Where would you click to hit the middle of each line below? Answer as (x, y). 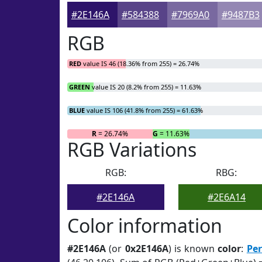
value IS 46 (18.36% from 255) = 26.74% (140, 63)
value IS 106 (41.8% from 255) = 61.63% (144, 110)
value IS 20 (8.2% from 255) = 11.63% (146, 87)
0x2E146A (146, 249)
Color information (145, 225)
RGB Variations (132, 149)
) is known (193, 249)
